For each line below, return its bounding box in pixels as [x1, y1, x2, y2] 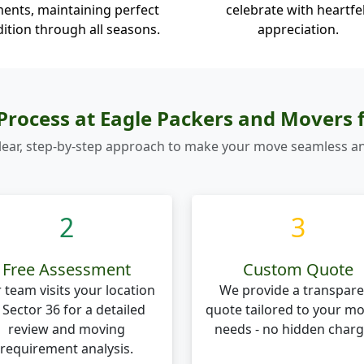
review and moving [7, 320, 125, 338]
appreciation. [257, 20, 339, 38]
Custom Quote [242, 258, 353, 280]
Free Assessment [2, 258, 131, 280]
